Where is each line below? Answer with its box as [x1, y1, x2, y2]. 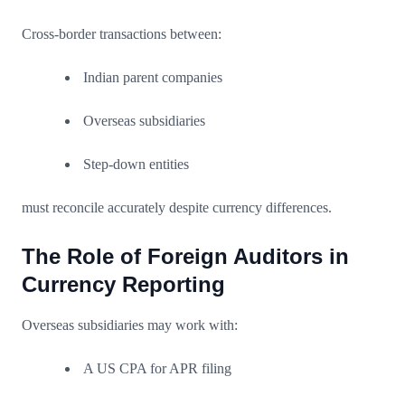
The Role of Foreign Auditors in [22, 243, 349, 268]
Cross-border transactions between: [22, 25, 221, 42]
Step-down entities [83, 155, 189, 172]
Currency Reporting [22, 271, 225, 297]
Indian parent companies [83, 69, 222, 85]
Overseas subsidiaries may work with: [22, 316, 238, 333]
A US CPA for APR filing [83, 360, 231, 376]
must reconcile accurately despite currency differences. [22, 199, 332, 215]
